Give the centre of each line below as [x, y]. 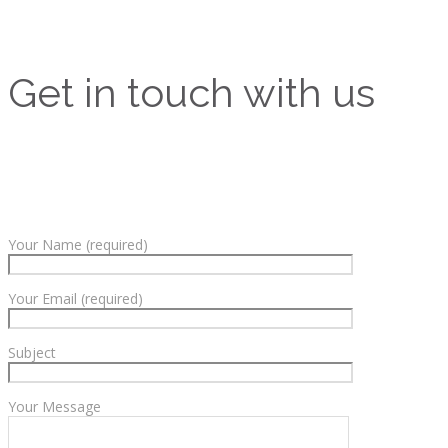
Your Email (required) [75, 299]
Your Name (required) [78, 245]
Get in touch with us [191, 93]
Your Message [54, 407]
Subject [32, 353]
